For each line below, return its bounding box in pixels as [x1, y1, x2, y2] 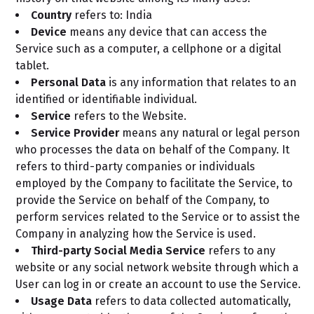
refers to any [205, 244, 275, 257]
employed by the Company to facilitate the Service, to [15, 177, 292, 190]
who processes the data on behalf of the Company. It [15, 143, 289, 156]
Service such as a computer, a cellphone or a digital [15, 42, 281, 55]
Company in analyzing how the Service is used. [15, 227, 256, 240]
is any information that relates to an [106, 76, 296, 89]
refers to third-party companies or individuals [15, 160, 255, 173]
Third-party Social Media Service [31, 244, 205, 257]
